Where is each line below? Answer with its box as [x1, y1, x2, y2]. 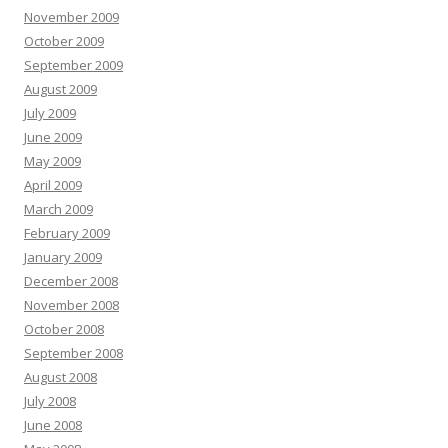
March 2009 [24, 200, 93, 218]
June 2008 [24, 416, 82, 434]
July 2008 [24, 392, 76, 410]
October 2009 [24, 32, 104, 50]
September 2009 [24, 56, 123, 74]
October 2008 [24, 320, 104, 338]
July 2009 [24, 104, 76, 122]
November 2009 [24, 8, 119, 26]
